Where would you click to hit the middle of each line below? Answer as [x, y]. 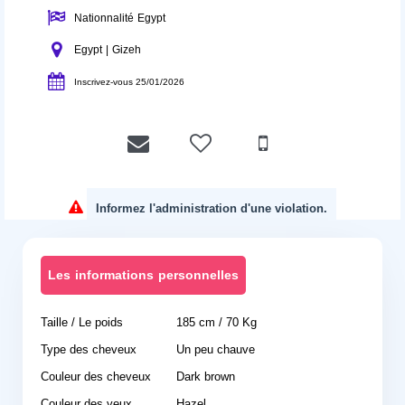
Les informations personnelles [143, 275]
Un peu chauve [216, 349]
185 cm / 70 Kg [217, 322]
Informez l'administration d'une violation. [212, 208]
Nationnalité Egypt [120, 18]
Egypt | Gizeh [108, 50]
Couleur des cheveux [96, 377]
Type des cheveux [89, 349]
